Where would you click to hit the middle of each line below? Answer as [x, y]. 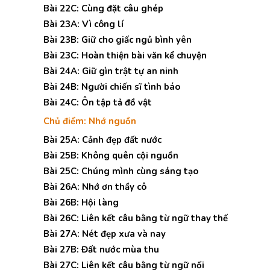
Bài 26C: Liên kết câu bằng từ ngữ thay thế [136, 218]
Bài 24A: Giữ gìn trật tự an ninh [111, 71]
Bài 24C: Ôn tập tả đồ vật [98, 102]
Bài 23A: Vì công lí [83, 24]
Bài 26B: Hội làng [81, 202]
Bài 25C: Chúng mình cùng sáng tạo [121, 171]
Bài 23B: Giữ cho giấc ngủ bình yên [118, 40]
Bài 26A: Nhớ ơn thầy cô [95, 187]
